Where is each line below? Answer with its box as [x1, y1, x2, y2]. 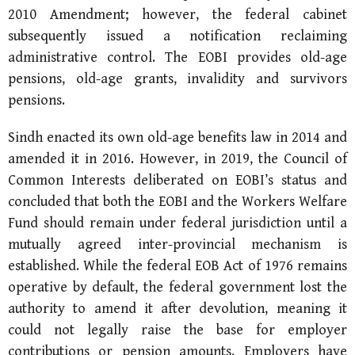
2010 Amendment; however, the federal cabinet [8, 6, 347, 23]
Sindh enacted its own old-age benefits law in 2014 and [8, 128, 347, 146]
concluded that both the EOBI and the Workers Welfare [8, 193, 347, 210]
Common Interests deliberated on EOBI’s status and [8, 171, 347, 189]
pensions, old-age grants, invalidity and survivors [8, 70, 347, 87]
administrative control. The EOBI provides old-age [8, 48, 347, 66]
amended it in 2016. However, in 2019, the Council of [8, 150, 347, 167]
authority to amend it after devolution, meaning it [8, 300, 347, 317]
